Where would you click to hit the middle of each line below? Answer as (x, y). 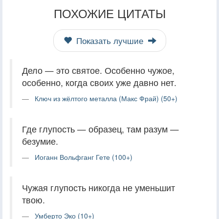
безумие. (40, 141)
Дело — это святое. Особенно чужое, (98, 70)
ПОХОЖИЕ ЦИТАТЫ (109, 13)
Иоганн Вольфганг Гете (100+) (84, 157)
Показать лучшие (109, 40)
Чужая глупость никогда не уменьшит (99, 187)
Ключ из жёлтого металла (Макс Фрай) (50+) (106, 98)
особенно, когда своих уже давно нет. (99, 82)
